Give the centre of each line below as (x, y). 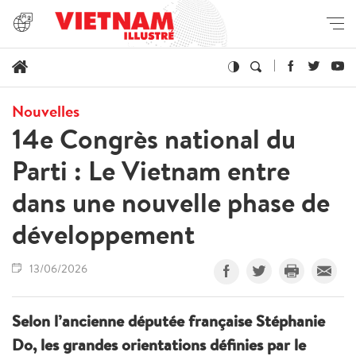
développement (103, 234)
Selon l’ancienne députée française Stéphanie (168, 320)
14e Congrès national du (154, 138)
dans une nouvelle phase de (171, 202)
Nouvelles (46, 110)
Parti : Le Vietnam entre (151, 170)
